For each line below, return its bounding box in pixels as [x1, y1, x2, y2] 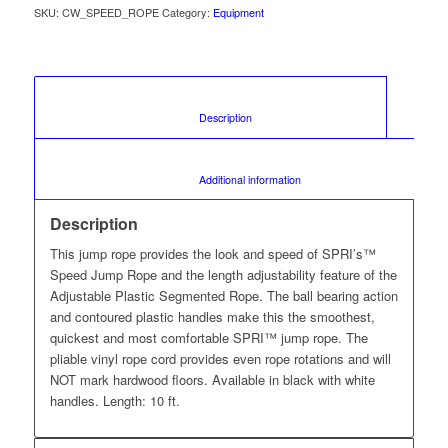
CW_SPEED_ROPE [61, 4, 159, 20]
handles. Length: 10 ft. [49, 391, 180, 411]
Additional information [300, 172, 415, 187]
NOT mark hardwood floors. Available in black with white [49, 370, 375, 390]
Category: [161, 4, 213, 20]
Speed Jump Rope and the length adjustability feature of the [49, 265, 397, 285]
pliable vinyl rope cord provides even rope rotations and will [49, 349, 391, 369]
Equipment [212, 4, 264, 20]
